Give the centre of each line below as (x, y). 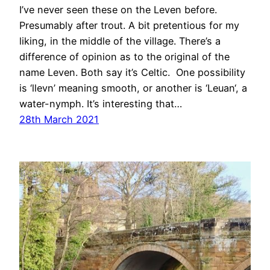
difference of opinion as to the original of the (124, 57)
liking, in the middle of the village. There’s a (120, 41)
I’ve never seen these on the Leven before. (118, 10)
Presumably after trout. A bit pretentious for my (129, 26)
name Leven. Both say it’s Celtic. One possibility (132, 73)
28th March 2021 (59, 120)
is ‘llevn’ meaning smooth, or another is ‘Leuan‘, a (133, 88)
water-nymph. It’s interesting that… (101, 104)
